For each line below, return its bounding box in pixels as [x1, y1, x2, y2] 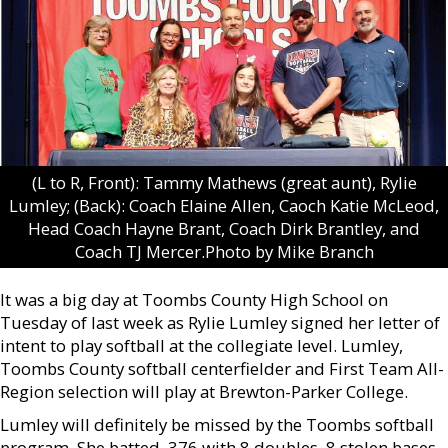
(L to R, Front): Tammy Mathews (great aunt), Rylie [31, 170, 417, 194]
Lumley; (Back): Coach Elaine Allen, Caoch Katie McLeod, [9, 193, 439, 217]
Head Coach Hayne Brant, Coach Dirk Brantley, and [28, 216, 420, 240]
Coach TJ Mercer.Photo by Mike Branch [74, 239, 374, 263]
